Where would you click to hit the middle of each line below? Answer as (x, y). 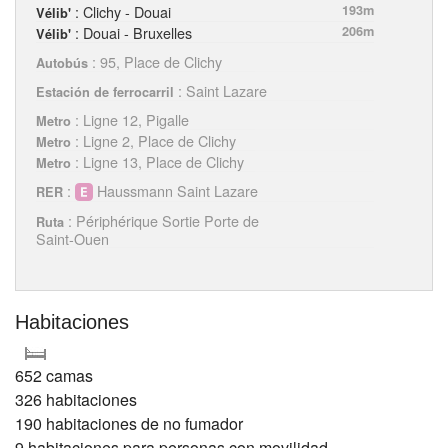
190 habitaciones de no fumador (129, 424)
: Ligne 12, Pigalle (130, 120)
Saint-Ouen (72, 239)
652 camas (54, 376)
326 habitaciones (76, 400)
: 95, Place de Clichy (155, 62)
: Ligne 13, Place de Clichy (157, 162)
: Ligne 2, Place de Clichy (153, 141)
